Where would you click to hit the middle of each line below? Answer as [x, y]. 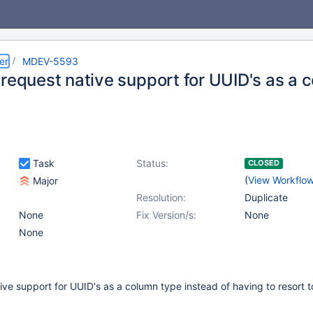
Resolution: [161, 197]
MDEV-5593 [50, 61]
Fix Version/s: [166, 215]
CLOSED [264, 163]
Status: [152, 163]
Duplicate [266, 197]
